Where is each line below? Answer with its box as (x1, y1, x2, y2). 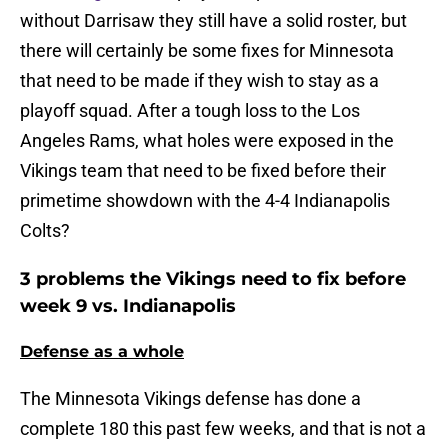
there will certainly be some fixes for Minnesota (20, 40, 394, 62)
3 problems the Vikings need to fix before (20, 268, 406, 291)
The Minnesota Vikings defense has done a (20, 388, 361, 410)
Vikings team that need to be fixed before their (20, 160, 386, 182)
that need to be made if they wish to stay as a (20, 70, 379, 92)
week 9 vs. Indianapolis (20, 295, 236, 318)
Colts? (20, 220, 70, 242)
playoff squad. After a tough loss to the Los (20, 100, 360, 122)
